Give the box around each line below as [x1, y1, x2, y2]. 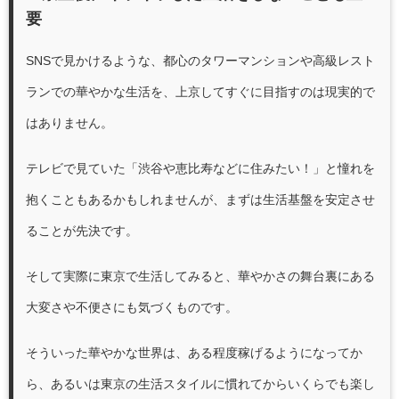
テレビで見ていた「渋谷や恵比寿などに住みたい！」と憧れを [26, 161, 375, 176]
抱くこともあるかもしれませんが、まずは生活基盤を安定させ [26, 192, 375, 208]
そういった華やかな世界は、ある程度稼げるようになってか [26, 346, 362, 361]
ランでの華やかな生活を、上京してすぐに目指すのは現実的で [26, 85, 375, 100]
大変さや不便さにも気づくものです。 [26, 300, 238, 315]
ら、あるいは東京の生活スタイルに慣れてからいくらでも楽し [26, 377, 375, 392]
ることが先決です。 [26, 224, 138, 239]
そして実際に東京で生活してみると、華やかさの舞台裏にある [26, 269, 375, 284]
